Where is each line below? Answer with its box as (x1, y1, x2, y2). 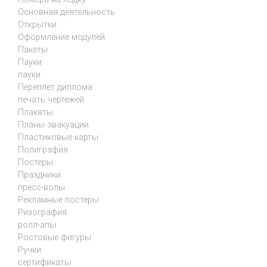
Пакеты (18, 44, 48, 55)
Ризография (18, 207, 67, 218)
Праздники (18, 169, 61, 180)
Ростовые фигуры (18, 232, 91, 243)
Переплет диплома (18, 82, 92, 92)
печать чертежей (18, 94, 84, 105)
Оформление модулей (18, 32, 105, 42)
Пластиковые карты (18, 132, 98, 142)
